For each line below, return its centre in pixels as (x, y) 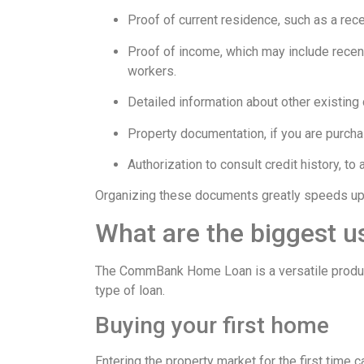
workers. (152, 71)
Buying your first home (212, 326)
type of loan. (130, 290)
